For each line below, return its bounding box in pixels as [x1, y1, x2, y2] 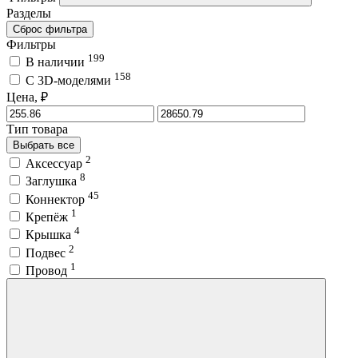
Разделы [6, 6, 51, 20]
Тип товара [6, 121, 68, 136]
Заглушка [26, 174, 80, 189]
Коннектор [26, 192, 88, 206]
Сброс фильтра [13, 22, 87, 35]
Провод [26, 263, 70, 277]
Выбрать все [13, 138, 74, 151]
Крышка [26, 228, 74, 242]
